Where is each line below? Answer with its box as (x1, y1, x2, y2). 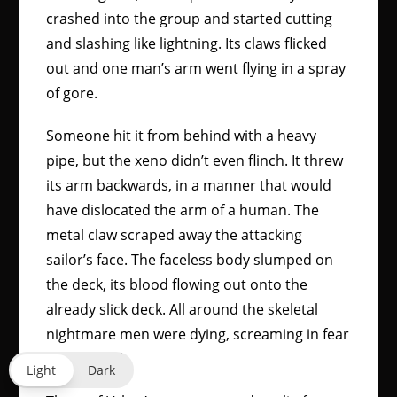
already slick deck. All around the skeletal (46, 300, 319, 319)
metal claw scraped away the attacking (46, 225, 303, 245)
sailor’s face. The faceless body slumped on (46, 250, 334, 269)
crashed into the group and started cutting (46, 9, 333, 28)
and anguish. (46, 349, 133, 369)
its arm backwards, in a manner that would (46, 175, 332, 195)
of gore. (46, 83, 98, 103)
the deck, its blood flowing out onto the (46, 275, 308, 294)
